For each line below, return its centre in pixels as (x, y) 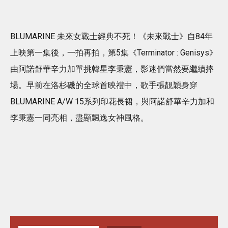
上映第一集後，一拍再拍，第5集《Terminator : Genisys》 (114, 52)
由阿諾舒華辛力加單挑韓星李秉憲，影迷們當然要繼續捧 (112, 69)
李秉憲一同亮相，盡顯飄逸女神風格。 (79, 118)
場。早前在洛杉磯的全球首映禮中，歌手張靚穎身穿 (104, 85)
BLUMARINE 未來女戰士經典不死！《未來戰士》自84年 (111, 36)
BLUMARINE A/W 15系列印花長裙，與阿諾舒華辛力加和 (112, 101)
